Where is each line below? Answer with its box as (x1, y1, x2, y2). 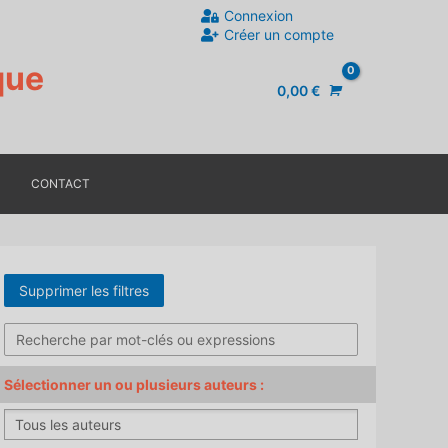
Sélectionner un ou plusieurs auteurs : (4, 376, 264, 393)
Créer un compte (224, 26, 334, 43)
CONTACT (30, 176, 90, 191)
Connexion (224, 7, 293, 24)
